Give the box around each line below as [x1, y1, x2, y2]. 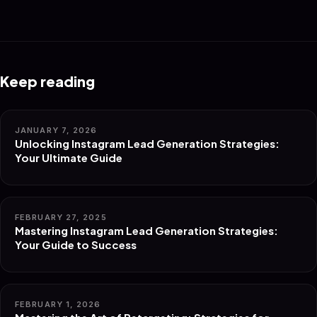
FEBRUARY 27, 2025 [15, 212, 107, 222]
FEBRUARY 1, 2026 [15, 299, 101, 309]
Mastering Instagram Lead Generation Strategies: [15, 224, 278, 237]
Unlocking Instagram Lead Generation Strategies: [15, 137, 279, 150]
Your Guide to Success [15, 238, 137, 251]
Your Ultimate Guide [15, 151, 122, 164]
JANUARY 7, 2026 [15, 125, 98, 135]
